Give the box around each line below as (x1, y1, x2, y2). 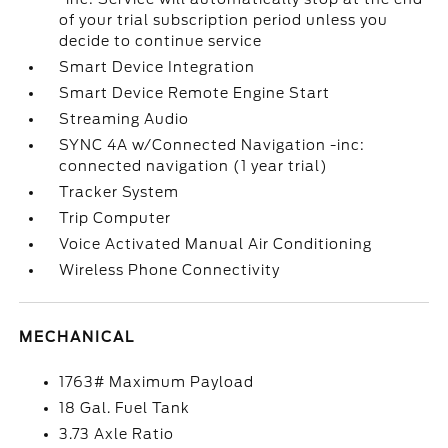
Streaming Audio (59, 111, 190, 127)
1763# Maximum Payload (59, 374, 255, 390)
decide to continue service (59, 33, 263, 49)
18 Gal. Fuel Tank (59, 400, 191, 416)
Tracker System (59, 184, 180, 200)
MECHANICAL (19, 329, 136, 345)
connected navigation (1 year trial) (59, 158, 329, 174)
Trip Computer (59, 210, 172, 226)
